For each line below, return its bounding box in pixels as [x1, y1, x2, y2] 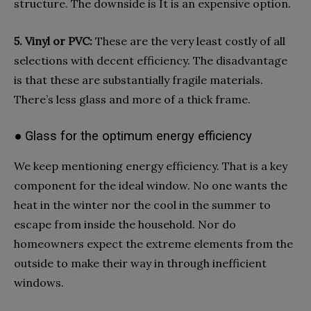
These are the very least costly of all [95, 34, 285, 48]
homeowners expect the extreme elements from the [14, 237, 293, 251]
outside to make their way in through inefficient [14, 256, 267, 270]
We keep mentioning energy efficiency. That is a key [14, 159, 287, 173]
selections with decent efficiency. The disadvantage [14, 53, 287, 67]
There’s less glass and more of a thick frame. [14, 92, 251, 106]
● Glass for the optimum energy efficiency [14, 128, 252, 144]
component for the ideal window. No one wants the [14, 178, 287, 192]
